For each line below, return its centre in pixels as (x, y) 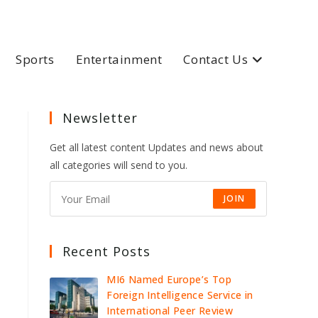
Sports (35, 59)
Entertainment (119, 59)
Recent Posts (106, 251)
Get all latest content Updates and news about (157, 147)
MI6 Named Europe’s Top (169, 279)
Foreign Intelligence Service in (180, 295)
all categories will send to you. (119, 165)
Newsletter (100, 118)
